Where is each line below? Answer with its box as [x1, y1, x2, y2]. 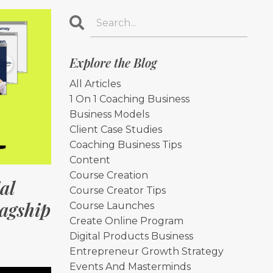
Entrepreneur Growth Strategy [69, 246, 224, 257]
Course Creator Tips [69, 185, 166, 196]
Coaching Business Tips [69, 139, 182, 151]
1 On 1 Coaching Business [69, 93, 190, 105]
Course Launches [69, 200, 154, 211]
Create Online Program [69, 215, 183, 227]
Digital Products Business [69, 230, 193, 242]
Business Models [69, 108, 149, 120]
